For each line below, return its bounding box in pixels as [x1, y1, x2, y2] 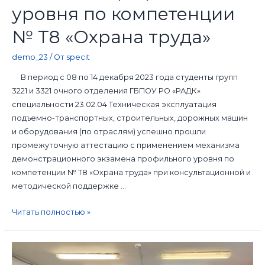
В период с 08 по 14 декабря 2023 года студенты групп [11, 73, 238, 82]
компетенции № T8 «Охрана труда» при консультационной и [11, 168, 251, 177]
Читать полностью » [11, 207, 91, 216]
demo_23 [11, 53, 48, 62]
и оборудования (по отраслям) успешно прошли [11, 127, 206, 137]
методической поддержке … [11, 182, 126, 191]
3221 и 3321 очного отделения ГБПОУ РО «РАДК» [11, 86, 201, 96]
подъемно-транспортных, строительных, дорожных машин [11, 114, 248, 123]
